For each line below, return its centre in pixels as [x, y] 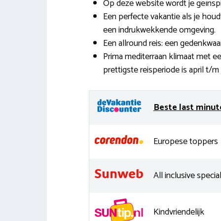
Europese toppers [185, 142]
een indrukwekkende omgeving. [159, 30]
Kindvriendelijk [179, 212]
